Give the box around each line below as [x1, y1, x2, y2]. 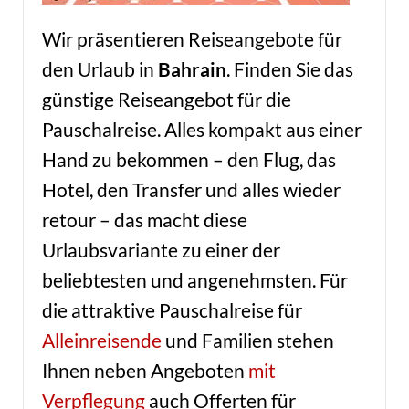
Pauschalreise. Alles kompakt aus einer [41, 117, 362, 142]
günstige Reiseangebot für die [41, 87, 291, 111]
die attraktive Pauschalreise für [41, 298, 302, 322]
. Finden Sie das [225, 57, 353, 81]
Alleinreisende [41, 328, 162, 352]
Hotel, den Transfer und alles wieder [41, 177, 341, 202]
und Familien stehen [161, 328, 334, 352]
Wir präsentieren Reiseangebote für [41, 26, 342, 51]
